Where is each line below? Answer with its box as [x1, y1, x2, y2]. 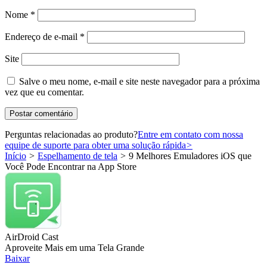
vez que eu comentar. [5, 87, 84, 98]
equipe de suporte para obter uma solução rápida [5, 140, 186, 151]
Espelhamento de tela [38, 151, 117, 162]
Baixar [5, 253, 30, 264]
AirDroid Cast [5, 232, 58, 243]
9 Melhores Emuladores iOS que [126, 151, 252, 162]
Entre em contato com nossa [138, 129, 243, 140]
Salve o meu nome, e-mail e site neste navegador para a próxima [19, 76, 260, 87]
